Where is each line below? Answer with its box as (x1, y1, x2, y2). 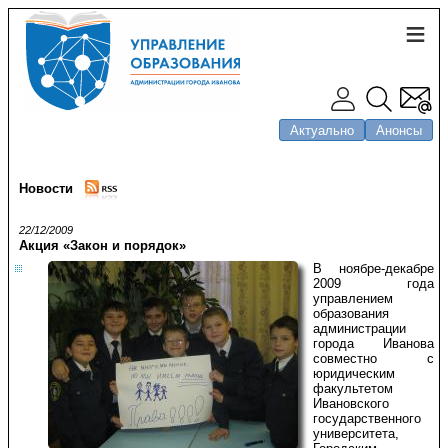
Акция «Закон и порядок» (19, 238, 186, 253)
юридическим (313, 366, 395, 381)
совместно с (313, 351, 434, 366)
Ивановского (313, 396, 389, 411)
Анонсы (376, 122, 422, 138)
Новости (19, 181, 85, 197)
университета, (313, 426, 399, 441)
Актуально (290, 122, 354, 138)
